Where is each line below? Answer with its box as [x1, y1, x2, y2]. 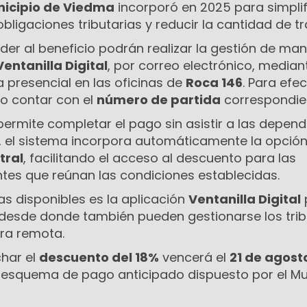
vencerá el [159, 249, 230, 267]
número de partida [97, 91, 221, 109]
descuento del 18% [39, 249, 159, 267]
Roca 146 [186, 74, 243, 92]
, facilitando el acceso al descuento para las [23, 149, 296, 167]
